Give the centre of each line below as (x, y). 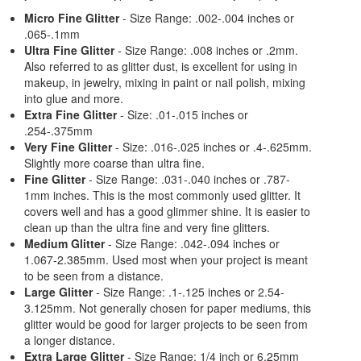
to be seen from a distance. (94, 276)
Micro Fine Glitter (72, 18)
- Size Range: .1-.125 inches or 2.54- (189, 292)
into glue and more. (74, 99)
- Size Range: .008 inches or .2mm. (206, 50)
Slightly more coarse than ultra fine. (114, 163)
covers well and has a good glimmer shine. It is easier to (167, 212)
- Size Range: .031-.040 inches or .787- (188, 179)
